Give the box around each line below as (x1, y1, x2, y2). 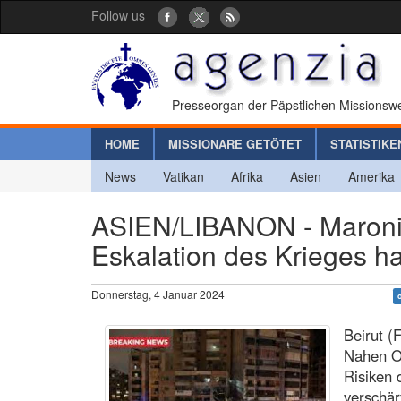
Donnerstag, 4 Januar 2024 (91, 286, 225, 302)
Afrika (231, 166, 263, 185)
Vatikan (163, 166, 204, 185)
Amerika (348, 166, 395, 185)
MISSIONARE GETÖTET (168, 134, 302, 152)
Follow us (91, 6, 145, 24)
